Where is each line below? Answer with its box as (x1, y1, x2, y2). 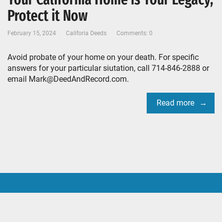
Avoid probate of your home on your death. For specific (7, 53, 199, 62)
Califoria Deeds (66, 30, 107, 37)
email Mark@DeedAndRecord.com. (7, 74, 129, 84)
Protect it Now (7, 7, 88, 25)
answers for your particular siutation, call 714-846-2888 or (7, 63, 209, 73)
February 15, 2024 (7, 30, 56, 37)
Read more (157, 98, 194, 108)
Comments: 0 (116, 30, 153, 37)
